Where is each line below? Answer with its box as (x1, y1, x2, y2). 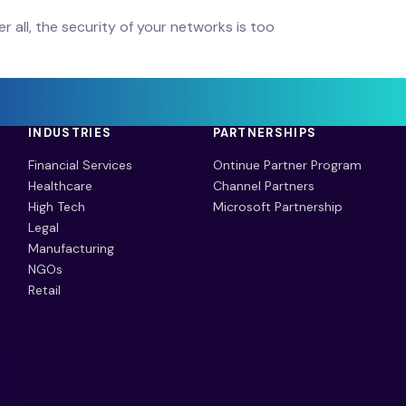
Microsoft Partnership (212, 198, 343, 216)
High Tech (28, 198, 86, 216)
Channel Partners (212, 178, 314, 195)
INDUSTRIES (28, 125, 112, 141)
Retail (28, 282, 62, 299)
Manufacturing (28, 240, 115, 257)
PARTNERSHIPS (212, 125, 317, 141)
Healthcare (28, 178, 93, 195)
